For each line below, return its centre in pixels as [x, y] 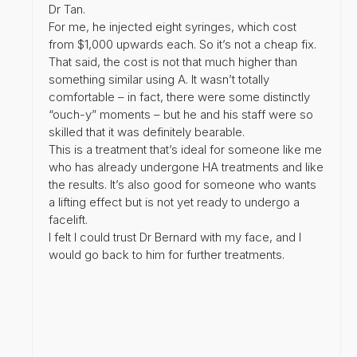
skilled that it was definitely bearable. [147, 131]
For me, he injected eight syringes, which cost [173, 26]
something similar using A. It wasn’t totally [159, 79]
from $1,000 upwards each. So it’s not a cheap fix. [182, 44]
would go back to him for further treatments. [167, 254]
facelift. [68, 219]
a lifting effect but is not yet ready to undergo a [174, 202]
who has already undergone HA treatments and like [186, 167]
